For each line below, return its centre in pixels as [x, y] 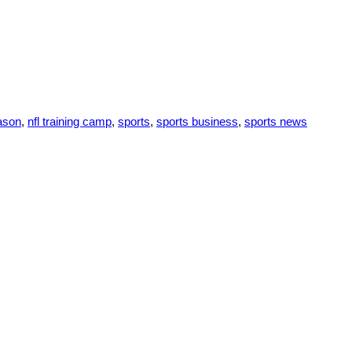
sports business [197, 121]
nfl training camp [70, 121]
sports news [276, 121]
